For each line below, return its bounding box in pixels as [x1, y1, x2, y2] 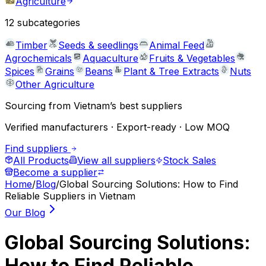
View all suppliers [77, 154, 156, 166]
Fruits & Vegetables [149, 52, 235, 64]
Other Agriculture [15, 78, 94, 90]
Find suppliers [5, 142, 71, 154]
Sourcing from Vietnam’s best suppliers [5, 100, 182, 112]
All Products [13, 154, 69, 166]
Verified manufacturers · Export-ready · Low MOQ [5, 121, 230, 133]
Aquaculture [83, 52, 138, 64]
